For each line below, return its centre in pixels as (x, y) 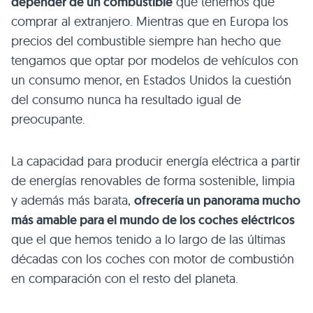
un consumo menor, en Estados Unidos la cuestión (151, 80)
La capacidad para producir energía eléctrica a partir (156, 161)
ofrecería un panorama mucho (217, 200)
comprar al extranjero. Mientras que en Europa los (150, 21)
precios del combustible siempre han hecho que (146, 41)
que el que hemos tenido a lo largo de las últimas (148, 239)
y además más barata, (73, 200)
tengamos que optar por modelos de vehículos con (155, 60)
